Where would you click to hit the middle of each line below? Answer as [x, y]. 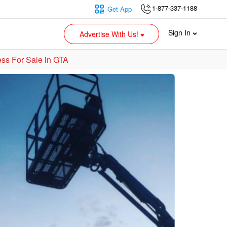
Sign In [180, 32]
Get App [120, 9]
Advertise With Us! [110, 34]
